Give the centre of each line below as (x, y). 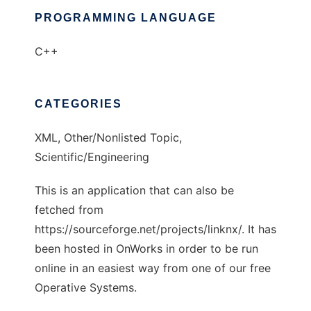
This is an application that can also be (134, 191)
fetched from (69, 210)
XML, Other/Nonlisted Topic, (108, 138)
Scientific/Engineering (92, 157)
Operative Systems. (86, 288)
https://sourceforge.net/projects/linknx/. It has (155, 229)
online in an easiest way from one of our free (153, 268)
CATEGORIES (78, 104)
